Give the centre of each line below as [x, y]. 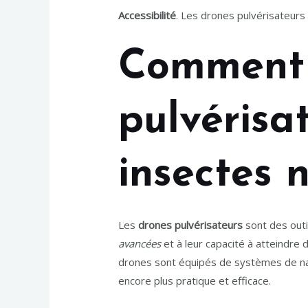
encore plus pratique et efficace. [195, 281]
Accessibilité [147, 15]
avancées [140, 244]
